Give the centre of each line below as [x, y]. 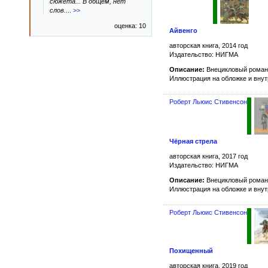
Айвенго [183, 30]
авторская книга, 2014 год [208, 45]
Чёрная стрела [193, 141]
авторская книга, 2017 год [208, 156]
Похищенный [191, 251]
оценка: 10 [130, 26]
